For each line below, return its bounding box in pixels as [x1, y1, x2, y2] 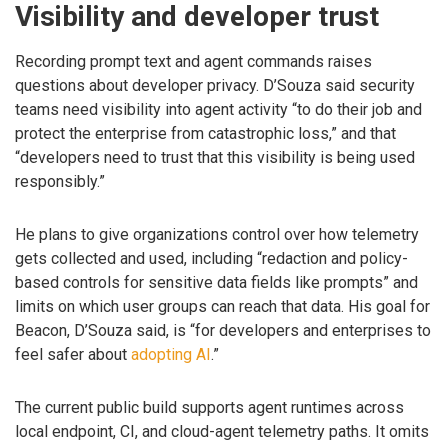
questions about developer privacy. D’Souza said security [15, 76, 415, 96]
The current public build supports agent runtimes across [15, 397, 404, 417]
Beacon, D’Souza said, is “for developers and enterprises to [15, 321, 431, 340]
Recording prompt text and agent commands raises [15, 52, 372, 72]
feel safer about [15, 345, 131, 364]
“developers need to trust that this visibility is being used [15, 148, 415, 168]
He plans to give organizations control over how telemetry [15, 225, 419, 244]
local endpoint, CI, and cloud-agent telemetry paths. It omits [15, 421, 429, 441]
